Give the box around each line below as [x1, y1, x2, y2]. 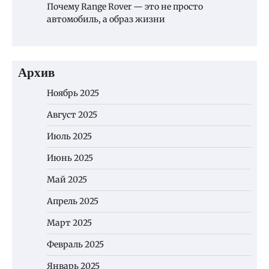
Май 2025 [47, 174, 87, 186]
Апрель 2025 [47, 196, 98, 207]
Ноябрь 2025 [47, 88, 99, 99]
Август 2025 [47, 109, 97, 121]
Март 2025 [47, 217, 92, 229]
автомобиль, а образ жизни [47, 14, 165, 25]
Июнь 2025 [47, 153, 93, 164]
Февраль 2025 [47, 239, 104, 250]
